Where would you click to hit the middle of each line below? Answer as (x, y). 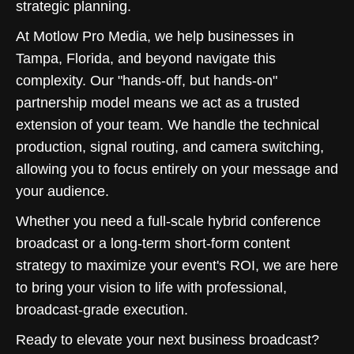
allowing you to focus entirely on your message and (177, 169)
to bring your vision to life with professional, (151, 287)
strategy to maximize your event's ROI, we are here (177, 265)
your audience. (62, 191)
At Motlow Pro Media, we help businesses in (155, 36)
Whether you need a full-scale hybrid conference (168, 221)
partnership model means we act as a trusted (158, 102)
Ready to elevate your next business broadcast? (168, 339)
